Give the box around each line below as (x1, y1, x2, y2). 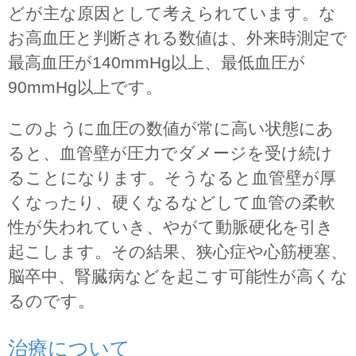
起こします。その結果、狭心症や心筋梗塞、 (8, 242, 347, 261)
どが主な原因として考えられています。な (8, 3, 336, 22)
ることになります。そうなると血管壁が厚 (8, 168, 336, 187)
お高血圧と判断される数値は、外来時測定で (8, 28, 347, 47)
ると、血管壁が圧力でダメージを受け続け (8, 143, 333, 162)
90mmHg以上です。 (8, 77, 162, 96)
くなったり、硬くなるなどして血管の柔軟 (8, 192, 335, 211)
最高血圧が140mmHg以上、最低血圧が (8, 52, 305, 72)
